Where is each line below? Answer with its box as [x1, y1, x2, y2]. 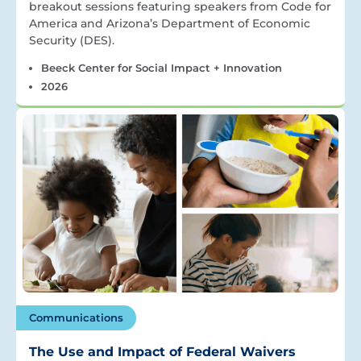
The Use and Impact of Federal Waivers [29, 343, 296, 359]
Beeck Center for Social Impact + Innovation [40, 61, 282, 75]
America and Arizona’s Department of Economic [29, 16, 310, 31]
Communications [29, 310, 123, 324]
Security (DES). [29, 33, 114, 48]
